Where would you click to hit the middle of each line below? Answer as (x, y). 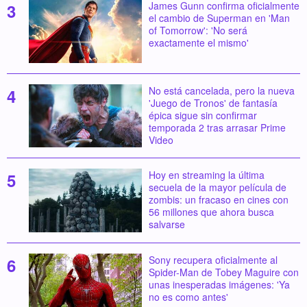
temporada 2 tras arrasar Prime (217, 127)
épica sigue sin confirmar (202, 115)
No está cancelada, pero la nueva (221, 90)
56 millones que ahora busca (211, 212)
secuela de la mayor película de (217, 187)
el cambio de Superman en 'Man (219, 17)
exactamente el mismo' (198, 42)
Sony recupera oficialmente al (213, 259)
